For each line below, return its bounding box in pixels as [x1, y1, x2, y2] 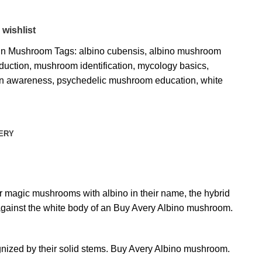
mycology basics [137, 61, 206, 71]
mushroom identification [33, 61, 133, 71]
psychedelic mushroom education [56, 75, 196, 86]
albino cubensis [78, 46, 144, 57]
